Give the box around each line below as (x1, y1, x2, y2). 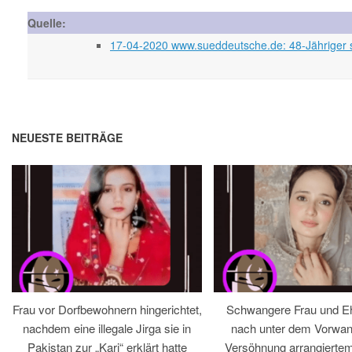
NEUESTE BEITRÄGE (12, 130, 123, 145)
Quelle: (27, 15, 66, 31)
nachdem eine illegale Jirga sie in (23, 320, 191, 336)
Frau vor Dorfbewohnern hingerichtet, (12, 301, 202, 317)
